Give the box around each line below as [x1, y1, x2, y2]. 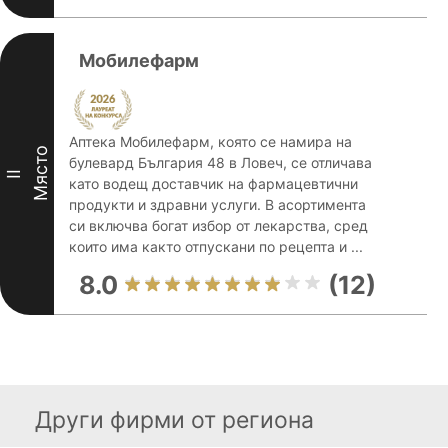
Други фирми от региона [35, 406, 314, 434]
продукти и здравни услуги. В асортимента [69, 196, 366, 213]
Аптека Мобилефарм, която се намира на [69, 133, 352, 150]
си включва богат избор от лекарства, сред [69, 217, 368, 234]
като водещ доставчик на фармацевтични [69, 175, 358, 192]
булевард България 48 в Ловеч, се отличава [69, 154, 372, 171]
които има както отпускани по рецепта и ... [69, 238, 363, 255]
